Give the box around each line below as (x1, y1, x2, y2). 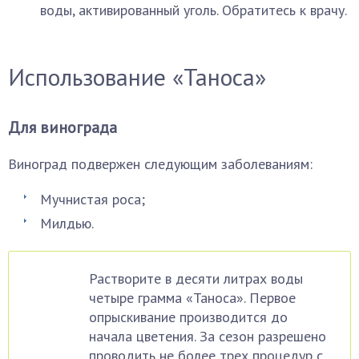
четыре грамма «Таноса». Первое (89, 288, 296, 307)
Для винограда (8, 117, 117, 138)
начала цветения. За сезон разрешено (89, 327, 326, 345)
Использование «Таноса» (8, 61, 266, 92)
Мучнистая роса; (40, 190, 145, 208)
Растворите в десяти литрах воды (89, 269, 303, 288)
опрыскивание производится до (89, 308, 288, 326)
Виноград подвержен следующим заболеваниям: (8, 155, 313, 173)
